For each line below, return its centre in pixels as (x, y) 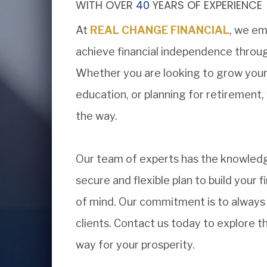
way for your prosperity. (135, 245)
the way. (97, 116)
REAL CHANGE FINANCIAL (160, 30)
